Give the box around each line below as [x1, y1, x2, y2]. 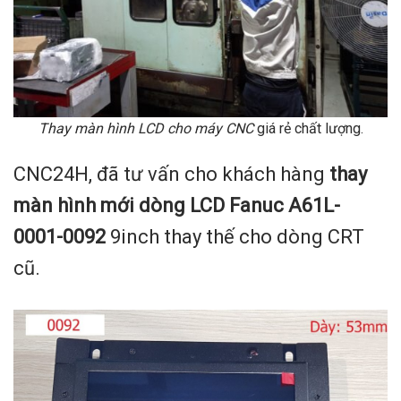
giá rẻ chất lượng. [252, 120, 363, 138]
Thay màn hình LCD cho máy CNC [38, 120, 253, 138]
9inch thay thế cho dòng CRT [106, 226, 364, 249]
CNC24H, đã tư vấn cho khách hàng [13, 163, 329, 186]
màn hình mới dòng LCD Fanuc [13, 194, 284, 218]
